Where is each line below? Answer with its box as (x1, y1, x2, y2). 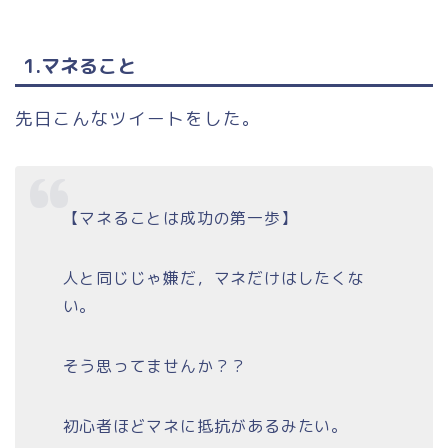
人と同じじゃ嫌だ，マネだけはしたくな (62, 267, 365, 290)
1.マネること (23, 52, 136, 80)
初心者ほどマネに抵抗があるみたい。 (62, 415, 348, 438)
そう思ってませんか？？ (62, 355, 248, 378)
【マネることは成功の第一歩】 (62, 207, 298, 230)
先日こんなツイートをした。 (15, 106, 261, 132)
